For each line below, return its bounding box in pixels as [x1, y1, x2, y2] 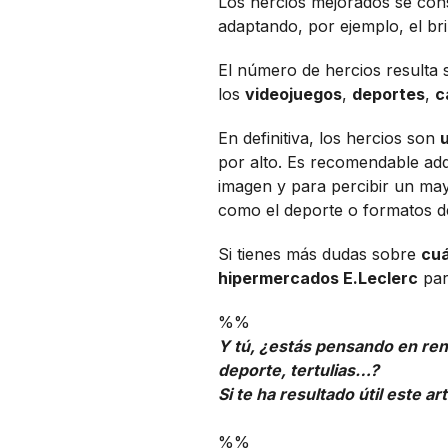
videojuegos [245, 84, 343, 104]
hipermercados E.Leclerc [218, 268, 419, 288]
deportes [352, 84, 426, 104]
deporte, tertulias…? [218, 360, 380, 380]
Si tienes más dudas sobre [218, 244, 422, 264]
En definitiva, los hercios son [218, 128, 441, 148]
